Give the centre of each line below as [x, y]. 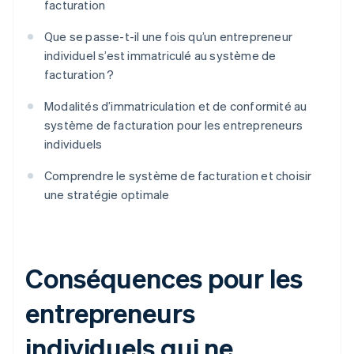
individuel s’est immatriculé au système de [160, 56]
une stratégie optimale [107, 195]
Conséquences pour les [164, 278]
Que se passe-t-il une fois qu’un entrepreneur [168, 37]
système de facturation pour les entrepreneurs [174, 125]
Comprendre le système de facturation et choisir [178, 176]
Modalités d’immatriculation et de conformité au [176, 106]
